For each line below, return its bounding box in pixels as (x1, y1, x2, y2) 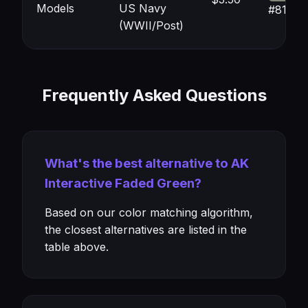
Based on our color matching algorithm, (45, 206, 253, 219)
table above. (45, 240, 109, 254)
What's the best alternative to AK (45, 155, 249, 171)
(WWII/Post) (119, 19, 184, 32)
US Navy (119, 1, 166, 15)
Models (36, 1, 74, 15)
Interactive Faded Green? (45, 175, 201, 191)
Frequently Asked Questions (41, 85, 267, 105)
